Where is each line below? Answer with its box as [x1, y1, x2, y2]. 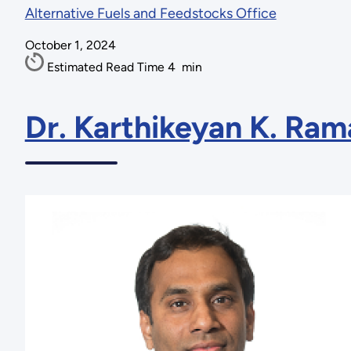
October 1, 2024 [24, 38, 116, 53]
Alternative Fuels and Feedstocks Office [24, 5, 277, 23]
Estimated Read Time [46, 60, 168, 75]
